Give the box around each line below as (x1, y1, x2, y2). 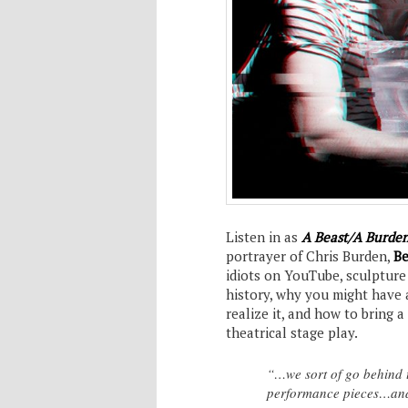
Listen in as (226, 227, 301, 246)
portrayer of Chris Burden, (226, 246, 393, 265)
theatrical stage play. (226, 322, 358, 342)
